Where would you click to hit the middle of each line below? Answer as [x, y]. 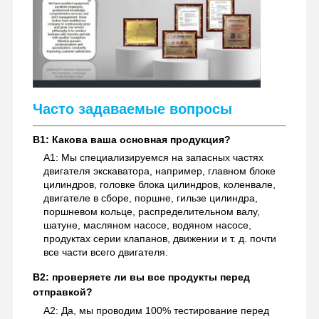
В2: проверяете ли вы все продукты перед [141, 277]
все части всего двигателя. [105, 252]
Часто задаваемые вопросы [132, 109]
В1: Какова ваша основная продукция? [131, 139]
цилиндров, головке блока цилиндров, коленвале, [159, 184]
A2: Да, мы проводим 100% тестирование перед [156, 310]
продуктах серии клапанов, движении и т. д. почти [159, 238]
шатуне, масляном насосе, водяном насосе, [147, 225]
